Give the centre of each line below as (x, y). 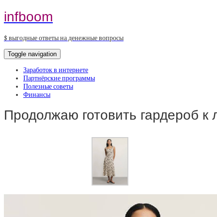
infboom (28, 16)
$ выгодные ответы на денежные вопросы (64, 38)
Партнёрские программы (59, 78)
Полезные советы (48, 86)
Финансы (37, 94)
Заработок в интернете (56, 70)
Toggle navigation (32, 54)
